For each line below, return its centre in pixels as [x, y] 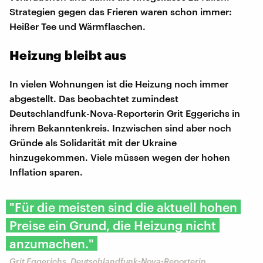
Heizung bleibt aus [68, 55]
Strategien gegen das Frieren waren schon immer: [121, 11]
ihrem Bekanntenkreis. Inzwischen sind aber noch [120, 127]
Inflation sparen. [46, 171]
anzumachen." [52, 243]
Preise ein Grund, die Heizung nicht [113, 225]
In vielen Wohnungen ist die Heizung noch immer [119, 83]
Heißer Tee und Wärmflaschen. [77, 26]
